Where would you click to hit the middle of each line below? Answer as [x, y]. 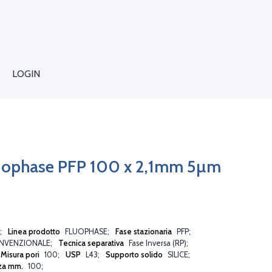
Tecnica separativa [92, 243]
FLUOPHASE [86, 231]
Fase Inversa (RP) [158, 243]
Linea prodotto [35, 231]
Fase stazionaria [144, 231]
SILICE [178, 254]
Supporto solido [135, 254]
